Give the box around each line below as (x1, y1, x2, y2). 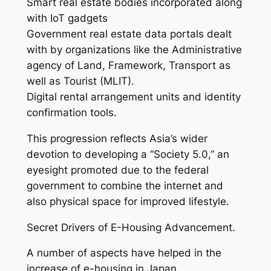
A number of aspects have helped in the (26, 247, 221, 260)
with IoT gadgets (26, 12, 108, 25)
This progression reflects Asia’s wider (26, 132, 207, 145)
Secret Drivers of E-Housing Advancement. (26, 221, 235, 233)
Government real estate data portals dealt (26, 28, 232, 41)
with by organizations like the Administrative (26, 44, 242, 56)
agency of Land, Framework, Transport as (26, 59, 230, 72)
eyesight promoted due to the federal (26, 163, 209, 176)
